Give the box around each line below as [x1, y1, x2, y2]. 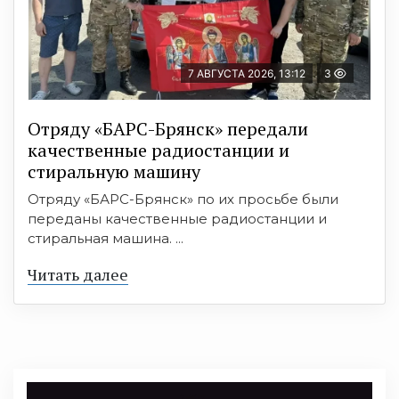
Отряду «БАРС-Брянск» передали [28, 116, 308, 141]
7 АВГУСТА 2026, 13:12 [188, 66, 305, 80]
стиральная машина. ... [28, 229, 183, 247]
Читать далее [28, 263, 128, 285]
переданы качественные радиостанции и [28, 209, 327, 227]
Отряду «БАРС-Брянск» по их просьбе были [28, 190, 338, 208]
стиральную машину [28, 159, 200, 183]
